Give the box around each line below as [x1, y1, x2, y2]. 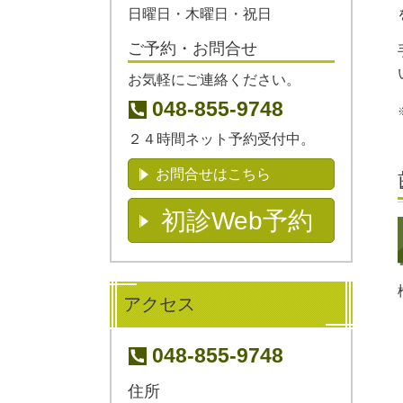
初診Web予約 [161, 207, 313, 236]
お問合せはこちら [156, 166, 271, 183]
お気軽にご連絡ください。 [128, 71, 300, 87]
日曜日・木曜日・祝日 [128, 6, 272, 22]
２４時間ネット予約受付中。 [128, 130, 315, 147]
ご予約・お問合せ [128, 39, 257, 58]
